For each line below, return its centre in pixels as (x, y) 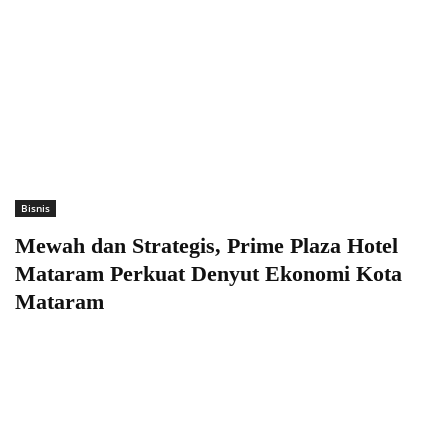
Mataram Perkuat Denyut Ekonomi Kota (208, 273)
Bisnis (35, 207)
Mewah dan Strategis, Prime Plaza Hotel (206, 245)
